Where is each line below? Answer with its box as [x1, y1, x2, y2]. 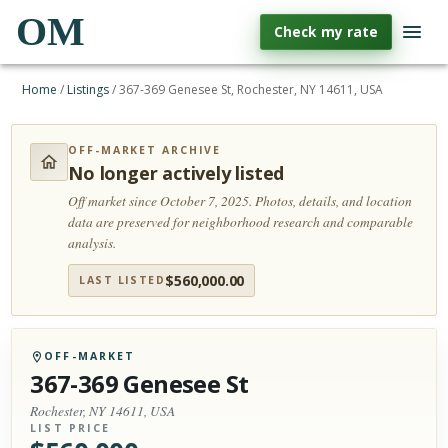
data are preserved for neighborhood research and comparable [68, 213, 414, 231]
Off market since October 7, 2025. [68, 192, 256, 210]
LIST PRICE [30, 421, 111, 435]
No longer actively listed [68, 161, 285, 185]
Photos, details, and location [255, 192, 413, 210]
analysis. [68, 234, 117, 252]
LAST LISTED [79, 273, 166, 287]
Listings [67, 81, 110, 98]
